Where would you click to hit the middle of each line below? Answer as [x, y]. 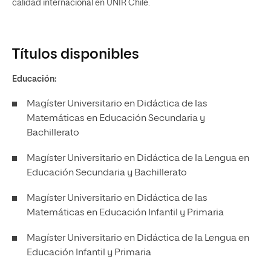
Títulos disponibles [76, 54]
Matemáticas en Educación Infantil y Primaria [125, 213]
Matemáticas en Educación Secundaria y [116, 118]
